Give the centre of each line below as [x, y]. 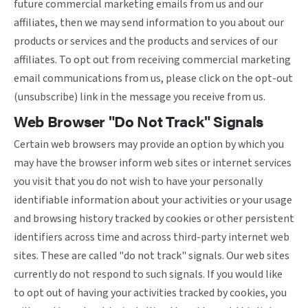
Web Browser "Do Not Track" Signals [139, 121]
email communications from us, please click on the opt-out [153, 78]
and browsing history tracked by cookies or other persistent [154, 219]
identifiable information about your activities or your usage [153, 200]
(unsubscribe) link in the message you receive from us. [140, 97]
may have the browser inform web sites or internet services [153, 163]
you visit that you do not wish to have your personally [138, 181]
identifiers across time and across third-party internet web [152, 237]
